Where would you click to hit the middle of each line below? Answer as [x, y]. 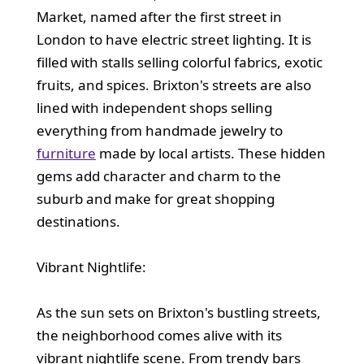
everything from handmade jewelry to [159, 130]
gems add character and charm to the [158, 175]
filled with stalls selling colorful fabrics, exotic [179, 62]
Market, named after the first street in [159, 16]
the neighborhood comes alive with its [159, 335]
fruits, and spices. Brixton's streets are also [173, 84]
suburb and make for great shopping [155, 198]
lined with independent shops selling [154, 107]
